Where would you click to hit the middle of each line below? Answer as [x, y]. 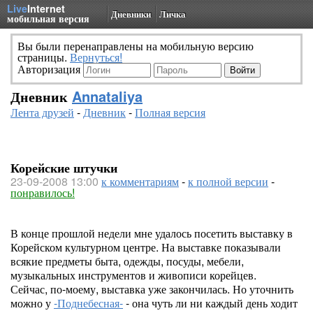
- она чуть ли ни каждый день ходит [210, 303]
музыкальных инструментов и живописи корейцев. [133, 275]
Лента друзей [42, 112]
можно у [32, 303]
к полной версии [228, 181]
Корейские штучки [64, 168]
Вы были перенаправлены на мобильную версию [136, 46]
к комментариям [140, 181]
